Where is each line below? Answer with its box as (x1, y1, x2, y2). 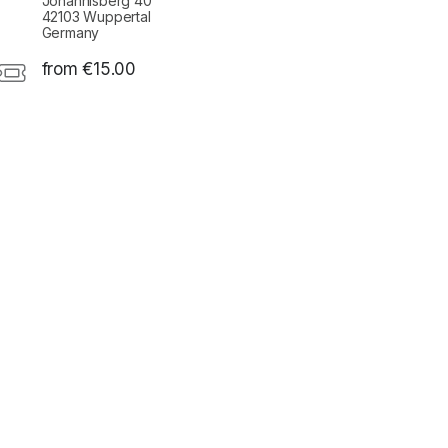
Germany (41, 23, 100, 41)
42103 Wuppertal (41, 7, 151, 25)
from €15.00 (41, 58, 136, 79)
